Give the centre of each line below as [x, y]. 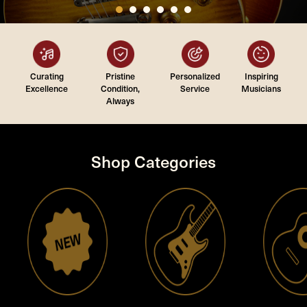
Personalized [195, 76]
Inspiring [261, 76]
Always [121, 100]
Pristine [121, 76]
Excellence [47, 88]
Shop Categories [153, 161]
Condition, [121, 88]
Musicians [261, 88]
